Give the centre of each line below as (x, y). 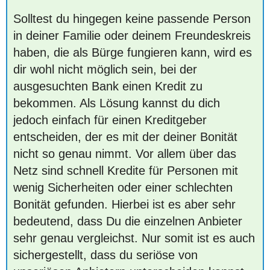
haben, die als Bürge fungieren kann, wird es (133, 52)
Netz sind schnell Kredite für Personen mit (126, 171)
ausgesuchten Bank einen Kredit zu (108, 86)
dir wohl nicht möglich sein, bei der (105, 69)
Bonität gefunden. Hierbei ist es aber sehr (124, 204)
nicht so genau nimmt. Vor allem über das (125, 154)
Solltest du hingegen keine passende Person (132, 19)
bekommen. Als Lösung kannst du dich (117, 103)
